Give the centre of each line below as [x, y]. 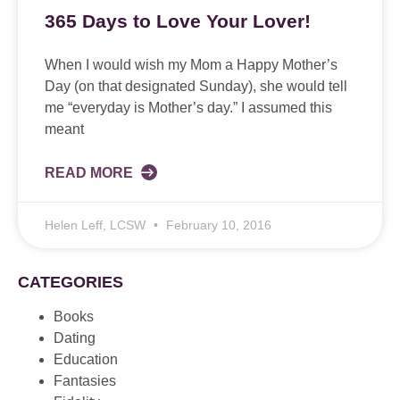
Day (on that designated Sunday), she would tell [196, 86]
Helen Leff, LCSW [97, 225]
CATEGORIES [71, 282]
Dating [75, 337]
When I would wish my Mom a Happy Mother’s [191, 64]
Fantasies [85, 380]
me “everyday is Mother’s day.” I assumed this [188, 107]
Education [86, 359]
